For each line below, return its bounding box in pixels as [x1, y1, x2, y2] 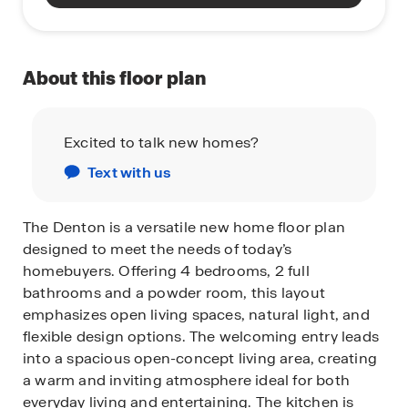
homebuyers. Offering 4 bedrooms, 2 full [23, 261, 310, 280]
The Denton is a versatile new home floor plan [23, 218, 346, 237]
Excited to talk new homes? [64, 133, 260, 152]
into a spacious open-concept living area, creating [23, 349, 378, 368]
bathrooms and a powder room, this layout [23, 283, 326, 302]
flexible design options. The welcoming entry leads [23, 327, 380, 346]
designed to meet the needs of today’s [23, 240, 292, 259]
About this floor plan [23, 66, 207, 90]
